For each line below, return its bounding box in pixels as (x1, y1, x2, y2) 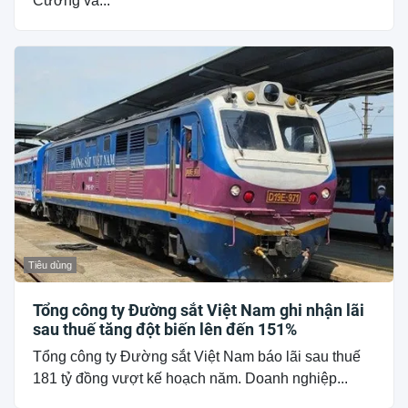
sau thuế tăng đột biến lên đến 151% (33, 320, 297, 340)
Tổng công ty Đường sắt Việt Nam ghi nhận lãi (33, 301, 364, 321)
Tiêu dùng (28, 260, 72, 271)
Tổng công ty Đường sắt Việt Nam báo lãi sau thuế (33, 349, 361, 365)
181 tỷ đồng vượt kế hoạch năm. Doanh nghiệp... (33, 371, 348, 387)
